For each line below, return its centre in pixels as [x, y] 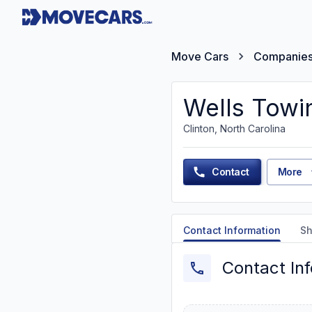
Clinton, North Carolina [234, 128]
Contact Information [232, 230]
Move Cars [200, 56]
